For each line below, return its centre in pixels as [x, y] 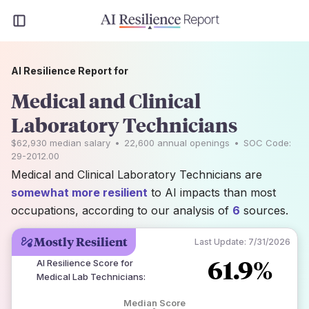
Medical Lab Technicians [90, 277]
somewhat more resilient [79, 192]
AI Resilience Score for [85, 263]
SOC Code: [267, 143]
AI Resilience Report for [70, 71]
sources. [264, 210]
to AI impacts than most [213, 192]
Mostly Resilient [81, 242]
